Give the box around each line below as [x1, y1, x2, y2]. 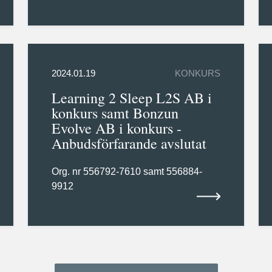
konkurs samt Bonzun [51, 103, 178, 123]
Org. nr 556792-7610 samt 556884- [51, 166, 202, 177]
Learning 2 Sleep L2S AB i [51, 88, 212, 108]
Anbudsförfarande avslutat [51, 134, 206, 154]
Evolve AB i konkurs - [51, 118, 182, 138]
